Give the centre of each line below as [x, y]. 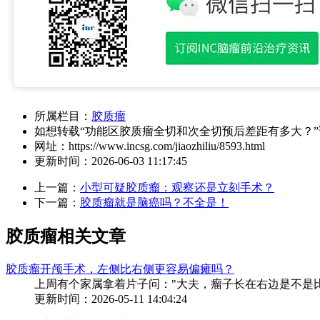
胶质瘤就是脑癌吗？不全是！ [154, 202]
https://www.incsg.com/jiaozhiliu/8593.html [167, 146]
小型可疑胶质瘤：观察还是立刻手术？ [177, 187]
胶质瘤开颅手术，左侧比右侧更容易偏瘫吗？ [120, 269]
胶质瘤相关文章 [66, 236]
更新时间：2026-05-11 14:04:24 [111, 299]
